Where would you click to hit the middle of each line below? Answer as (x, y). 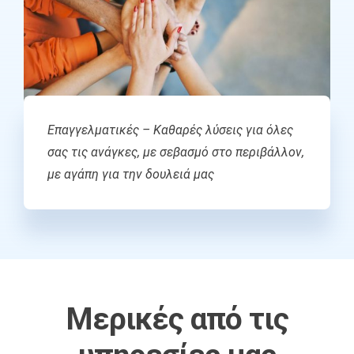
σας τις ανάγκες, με (103, 152)
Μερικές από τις (177, 319)
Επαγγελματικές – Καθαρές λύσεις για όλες (170, 130)
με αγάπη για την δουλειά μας (130, 174)
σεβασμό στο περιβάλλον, (232, 152)
